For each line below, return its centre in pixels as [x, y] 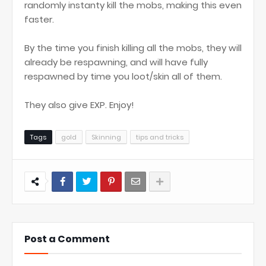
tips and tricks [160, 137]
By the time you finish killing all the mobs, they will [133, 48]
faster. [39, 19]
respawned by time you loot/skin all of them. [123, 76]
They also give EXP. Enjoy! [79, 105]
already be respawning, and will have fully [116, 62]
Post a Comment [67, 239]
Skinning [106, 137]
